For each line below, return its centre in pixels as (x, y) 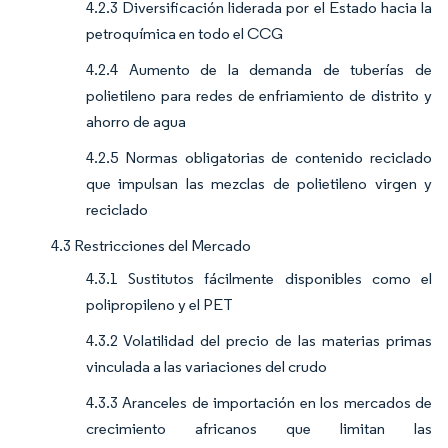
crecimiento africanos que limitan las (259, 429)
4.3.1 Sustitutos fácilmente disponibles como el (259, 279)
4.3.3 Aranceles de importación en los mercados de (259, 403)
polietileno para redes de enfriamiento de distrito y (259, 96)
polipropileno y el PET (159, 305)
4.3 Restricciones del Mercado (151, 246)
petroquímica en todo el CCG (184, 34)
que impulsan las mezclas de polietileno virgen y (259, 184)
